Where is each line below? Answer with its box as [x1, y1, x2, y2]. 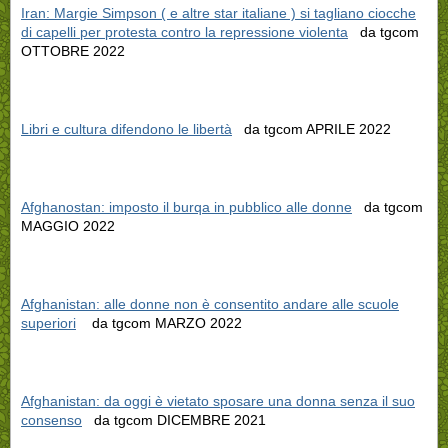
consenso [21, 411, 82, 428]
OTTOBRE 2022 [21, 42, 125, 59]
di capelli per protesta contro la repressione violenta [21, 23, 348, 40]
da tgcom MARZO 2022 [76, 314, 242, 331]
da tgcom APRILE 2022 [232, 120, 391, 137]
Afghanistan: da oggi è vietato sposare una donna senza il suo [21, 392, 415, 409]
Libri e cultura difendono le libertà [21, 120, 232, 137]
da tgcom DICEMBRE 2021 [82, 411, 266, 428]
